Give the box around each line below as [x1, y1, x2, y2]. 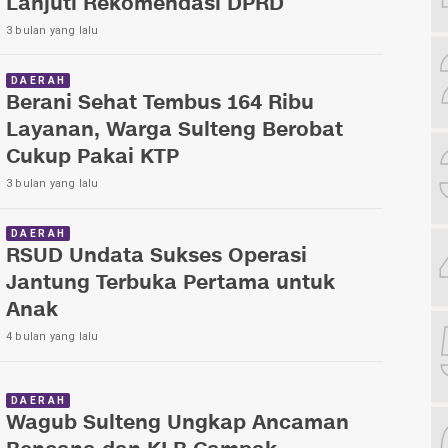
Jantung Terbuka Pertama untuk [6, 270, 335, 298]
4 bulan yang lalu [6, 330, 99, 344]
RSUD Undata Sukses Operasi [6, 243, 307, 271]
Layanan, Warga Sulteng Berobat [6, 117, 343, 145]
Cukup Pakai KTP [6, 144, 179, 172]
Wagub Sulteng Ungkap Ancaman [6, 410, 349, 438]
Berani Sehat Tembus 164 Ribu [6, 90, 314, 118]
